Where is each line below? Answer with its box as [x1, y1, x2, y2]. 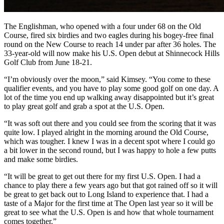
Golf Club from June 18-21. [4, 57, 92, 66]
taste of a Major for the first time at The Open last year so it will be [4, 198, 213, 207]
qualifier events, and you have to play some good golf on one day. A [4, 83, 218, 92]
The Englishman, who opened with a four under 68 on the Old [4, 21, 201, 30]
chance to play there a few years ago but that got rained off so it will [4, 180, 217, 189]
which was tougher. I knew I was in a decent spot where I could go [4, 136, 215, 145]
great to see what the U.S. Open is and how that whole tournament [4, 207, 213, 216]
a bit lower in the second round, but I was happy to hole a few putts [4, 145, 216, 154]
